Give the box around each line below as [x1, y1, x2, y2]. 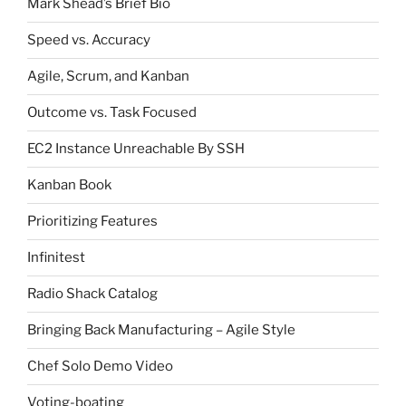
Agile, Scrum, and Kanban [27, 68, 189, 85]
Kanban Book [27, 177, 111, 194]
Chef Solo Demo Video [27, 358, 173, 375]
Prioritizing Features [27, 213, 158, 230]
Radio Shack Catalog [27, 285, 158, 303]
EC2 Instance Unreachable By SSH [27, 140, 245, 158]
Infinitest [27, 249, 85, 266]
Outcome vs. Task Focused [27, 104, 197, 121]
